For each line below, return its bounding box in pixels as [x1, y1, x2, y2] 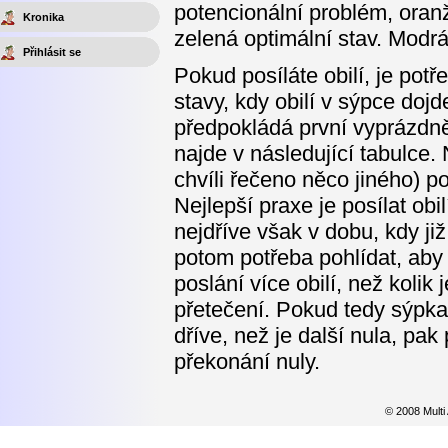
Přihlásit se [23, 46, 81, 58]
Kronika [23, 11, 64, 23]
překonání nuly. [174, 349, 320, 375]
